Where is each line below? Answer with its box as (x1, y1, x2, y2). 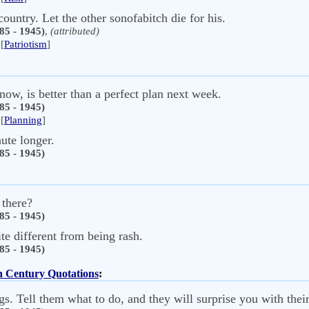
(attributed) (50, 26, 99, 37)
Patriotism (4, 39, 47, 50)
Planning (4, 114, 42, 126)
